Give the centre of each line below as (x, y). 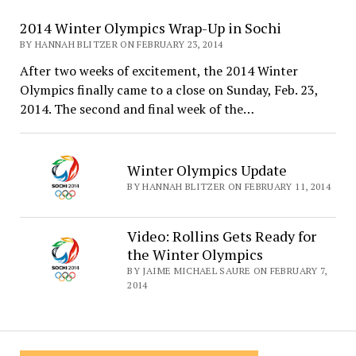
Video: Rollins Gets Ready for (222, 236)
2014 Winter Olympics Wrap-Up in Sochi (150, 27)
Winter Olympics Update (207, 170)
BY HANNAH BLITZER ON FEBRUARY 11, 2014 (229, 186)
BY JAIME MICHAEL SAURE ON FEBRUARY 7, (227, 270)
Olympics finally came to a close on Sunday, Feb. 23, (168, 89)
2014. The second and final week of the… (137, 108)
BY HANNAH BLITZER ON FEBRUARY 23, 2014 (121, 44)
